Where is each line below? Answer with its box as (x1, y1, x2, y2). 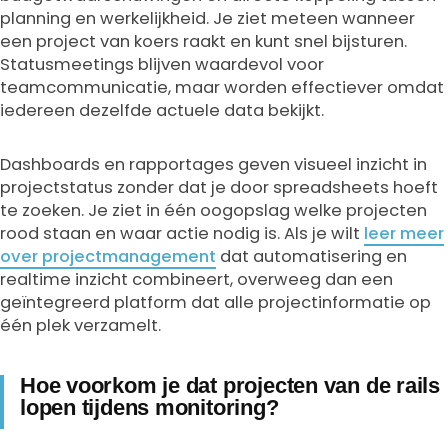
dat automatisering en (216, 244, 407, 268)
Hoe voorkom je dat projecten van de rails (20, 373, 440, 398)
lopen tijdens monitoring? (20, 395, 279, 420)
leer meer (364, 221, 444, 245)
